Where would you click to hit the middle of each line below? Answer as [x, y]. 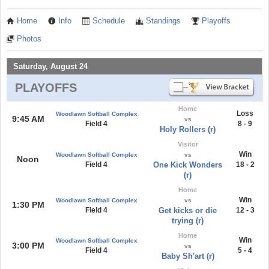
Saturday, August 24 [50, 66]
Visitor [188, 144]
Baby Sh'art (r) [188, 256]
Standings [163, 21]
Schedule [109, 21]
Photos [29, 39]
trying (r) [188, 221]
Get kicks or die [188, 210]
